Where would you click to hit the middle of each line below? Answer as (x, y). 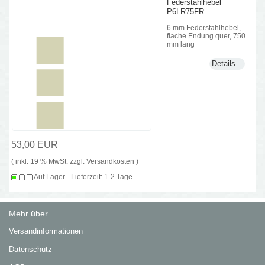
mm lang (181, 44)
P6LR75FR (186, 11)
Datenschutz (31, 250)
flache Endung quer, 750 (206, 35)
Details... (227, 64)
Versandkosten (111, 161)
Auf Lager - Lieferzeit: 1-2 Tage (83, 176)
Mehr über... (32, 214)
